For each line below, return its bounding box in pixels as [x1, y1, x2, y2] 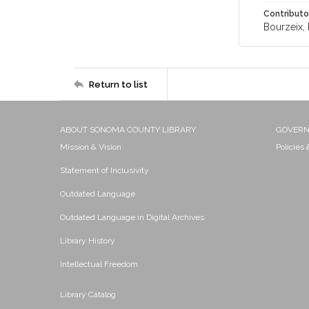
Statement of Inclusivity [60, 166, 149, 175]
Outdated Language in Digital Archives [60, 212, 204, 222]
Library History [60, 236, 115, 246]
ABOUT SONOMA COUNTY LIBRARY [60, 125, 196, 134]
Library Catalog [60, 290, 116, 299]
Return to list [89, 79, 148, 90]
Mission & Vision [60, 142, 121, 152]
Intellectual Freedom [60, 259, 138, 269]
